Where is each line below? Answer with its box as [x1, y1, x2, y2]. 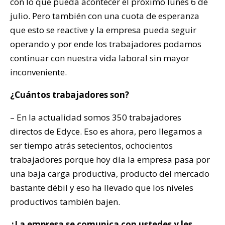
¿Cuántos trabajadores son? [10, 89, 129, 101]
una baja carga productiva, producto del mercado [10, 168, 209, 180]
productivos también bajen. [10, 196, 120, 208]
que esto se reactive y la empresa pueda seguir [10, 24, 196, 36]
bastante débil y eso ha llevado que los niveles [10, 182, 193, 194]
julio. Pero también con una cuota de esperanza [10, 10, 199, 22]
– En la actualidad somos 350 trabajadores [10, 111, 181, 124]
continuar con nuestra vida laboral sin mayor [10, 52, 189, 64]
